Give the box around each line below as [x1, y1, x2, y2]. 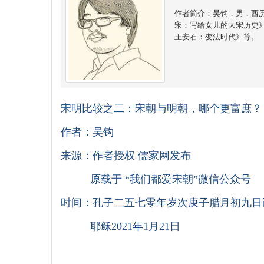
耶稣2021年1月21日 [61, 220, 180, 232]
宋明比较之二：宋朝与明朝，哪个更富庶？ [61, 103, 262, 114]
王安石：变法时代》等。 [174, 31, 259, 42]
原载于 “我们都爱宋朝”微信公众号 [61, 173, 251, 185]
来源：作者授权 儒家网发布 [61, 150, 191, 161]
